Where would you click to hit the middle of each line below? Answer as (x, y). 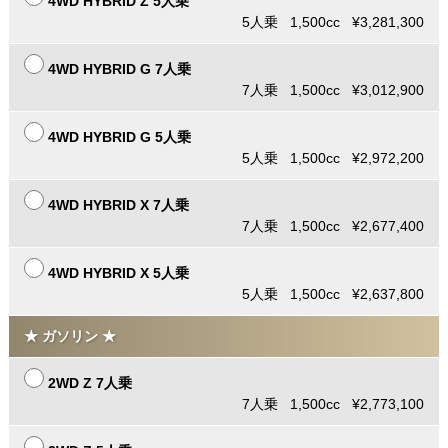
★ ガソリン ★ (69, 336)
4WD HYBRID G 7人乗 (119, 69)
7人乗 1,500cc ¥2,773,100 (333, 404)
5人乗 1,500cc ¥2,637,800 (333, 294)
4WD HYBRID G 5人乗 (119, 137)
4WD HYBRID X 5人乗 (118, 273)
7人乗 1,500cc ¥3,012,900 (333, 90)
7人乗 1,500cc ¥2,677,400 (333, 226)
